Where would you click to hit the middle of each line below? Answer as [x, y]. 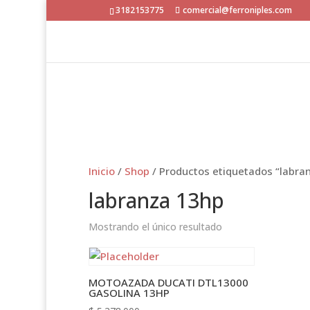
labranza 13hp [156, 200]
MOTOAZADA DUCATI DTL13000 [168, 282]
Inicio [101, 171]
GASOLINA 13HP [129, 292]
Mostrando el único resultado [155, 227]
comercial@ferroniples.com [237, 10]
